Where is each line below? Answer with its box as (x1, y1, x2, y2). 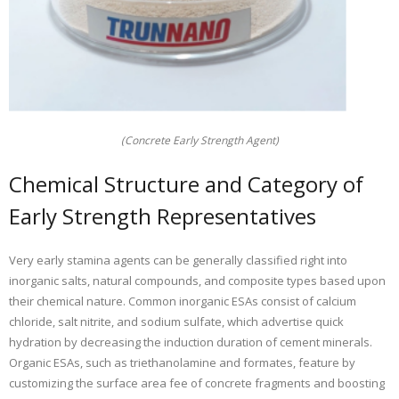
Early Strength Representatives (9, 201, 316, 232)
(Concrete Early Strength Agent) (120, 133, 279, 149)
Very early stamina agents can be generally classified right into (9, 252, 347, 269)
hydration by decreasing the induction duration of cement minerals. (9, 334, 372, 351)
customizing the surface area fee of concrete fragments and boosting (9, 375, 385, 392)
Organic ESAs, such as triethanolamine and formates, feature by (9, 354, 355, 371)
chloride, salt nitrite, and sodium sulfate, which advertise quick (9, 313, 344, 330)
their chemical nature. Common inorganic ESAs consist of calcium (9, 293, 356, 310)
